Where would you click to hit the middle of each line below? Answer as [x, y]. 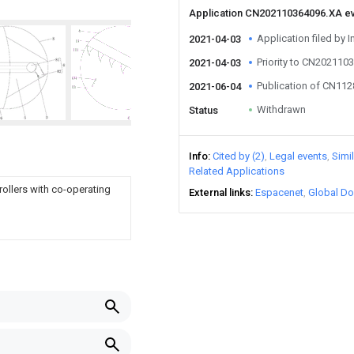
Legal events [298, 156]
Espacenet [279, 192]
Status [203, 110]
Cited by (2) [239, 156]
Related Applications [237, 171]
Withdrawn [281, 109]
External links [220, 192]
